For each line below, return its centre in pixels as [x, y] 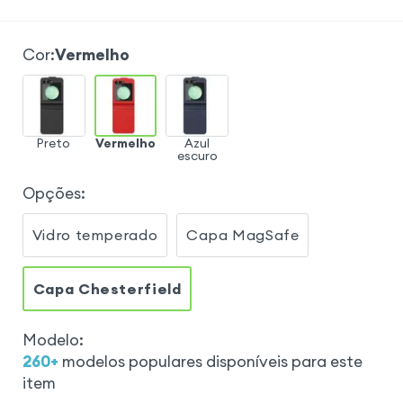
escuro [197, 156]
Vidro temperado [95, 234]
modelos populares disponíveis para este [212, 361]
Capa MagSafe [243, 234]
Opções [51, 193]
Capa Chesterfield [107, 288]
